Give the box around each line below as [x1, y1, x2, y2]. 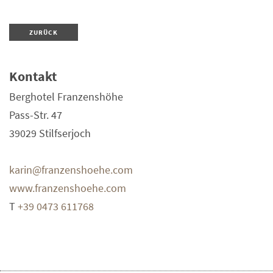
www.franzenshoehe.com [9, 181, 126, 196]
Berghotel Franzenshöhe [9, 90, 123, 104]
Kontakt [9, 68, 57, 85]
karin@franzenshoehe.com [9, 163, 133, 177]
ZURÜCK [29, 27, 58, 37]
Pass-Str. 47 [9, 108, 62, 122]
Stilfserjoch [39, 126, 91, 141]
